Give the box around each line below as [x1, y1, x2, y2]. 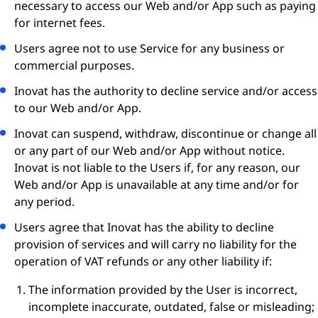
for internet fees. [14, 15, 105, 31]
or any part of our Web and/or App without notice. [14, 143, 285, 158]
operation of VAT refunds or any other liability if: [14, 253, 272, 269]
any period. [14, 194, 75, 209]
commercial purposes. [14, 57, 134, 73]
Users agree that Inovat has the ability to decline [14, 219, 274, 235]
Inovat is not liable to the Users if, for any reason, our [14, 160, 300, 175]
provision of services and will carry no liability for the [14, 236, 297, 252]
